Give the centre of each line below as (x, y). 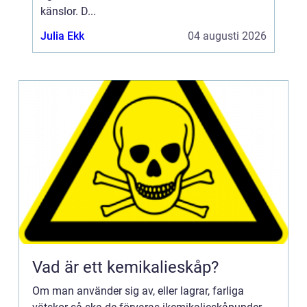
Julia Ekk (62, 36)
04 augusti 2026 (227, 36)
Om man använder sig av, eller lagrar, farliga (138, 291)
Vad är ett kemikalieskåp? (125, 267)
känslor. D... (68, 11)
